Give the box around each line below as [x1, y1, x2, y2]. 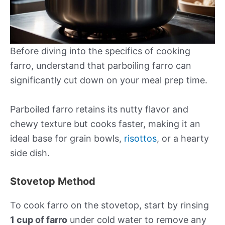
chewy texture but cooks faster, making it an [10, 118, 200, 129]
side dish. [10, 147, 50, 158]
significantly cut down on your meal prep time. [10, 74, 207, 85]
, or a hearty [157, 133, 209, 144]
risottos [124, 133, 157, 144]
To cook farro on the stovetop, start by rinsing [10, 199, 209, 210]
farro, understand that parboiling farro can [10, 60, 191, 71]
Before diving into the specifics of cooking [10, 45, 190, 56]
